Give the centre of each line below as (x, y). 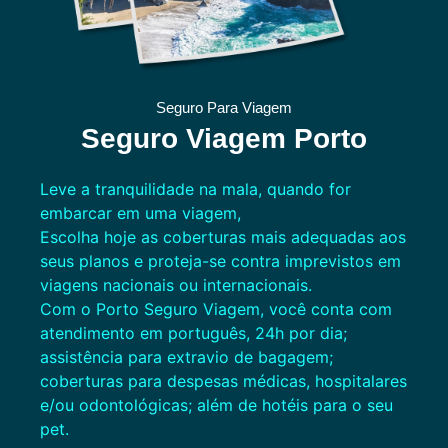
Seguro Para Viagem (224, 107)
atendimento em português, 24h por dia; (193, 332)
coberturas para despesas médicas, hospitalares (223, 380)
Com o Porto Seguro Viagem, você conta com (216, 308)
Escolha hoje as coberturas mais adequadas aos (223, 236)
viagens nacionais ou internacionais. (176, 284)
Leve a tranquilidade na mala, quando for (195, 188)
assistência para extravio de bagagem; (186, 356)
